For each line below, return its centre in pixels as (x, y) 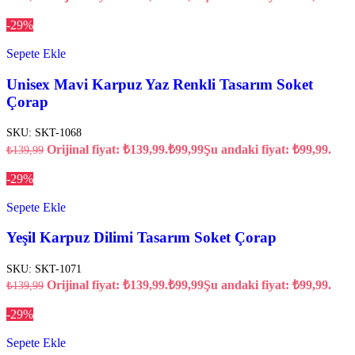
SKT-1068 (58, 133)
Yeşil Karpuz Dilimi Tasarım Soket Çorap (141, 238)
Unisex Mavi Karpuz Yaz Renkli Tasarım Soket (160, 84)
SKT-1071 (58, 269)
